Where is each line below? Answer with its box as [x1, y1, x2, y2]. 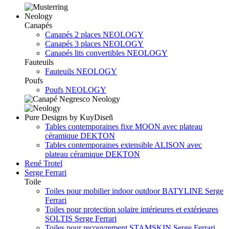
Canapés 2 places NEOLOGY [45, 30, 144, 39]
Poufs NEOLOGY [45, 85, 106, 94]
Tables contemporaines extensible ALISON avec [45, 140, 202, 149]
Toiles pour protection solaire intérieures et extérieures [45, 204, 218, 214]
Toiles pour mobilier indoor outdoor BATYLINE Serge [45, 186, 223, 195]
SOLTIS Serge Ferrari [45, 214, 117, 223]
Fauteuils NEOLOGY [45, 66, 117, 76]
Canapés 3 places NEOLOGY [45, 39, 144, 48]
